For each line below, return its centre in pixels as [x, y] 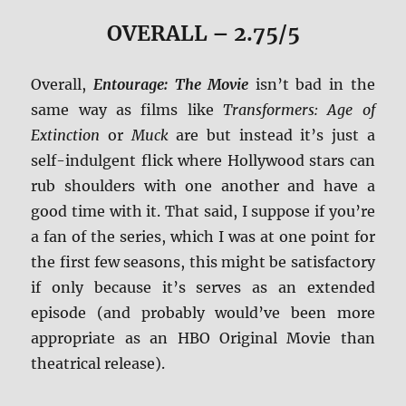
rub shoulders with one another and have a [203, 186]
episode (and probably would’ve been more [203, 313]
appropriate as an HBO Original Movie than [203, 338]
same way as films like [127, 110]
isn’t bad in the [312, 85]
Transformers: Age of [299, 110]
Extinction [66, 135]
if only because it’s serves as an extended [203, 288]
